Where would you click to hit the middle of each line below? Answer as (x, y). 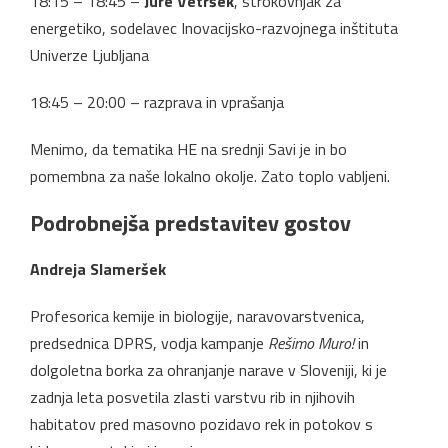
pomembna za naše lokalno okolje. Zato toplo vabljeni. (210, 175)
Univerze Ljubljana (89, 54)
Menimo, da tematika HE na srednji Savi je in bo (188, 148)
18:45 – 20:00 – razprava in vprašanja (157, 101)
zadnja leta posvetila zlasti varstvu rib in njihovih (192, 396)
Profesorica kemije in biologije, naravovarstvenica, (197, 315)
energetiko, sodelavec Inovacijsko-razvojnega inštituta (214, 27)
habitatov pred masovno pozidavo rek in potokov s (201, 423)
